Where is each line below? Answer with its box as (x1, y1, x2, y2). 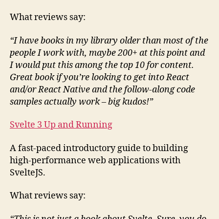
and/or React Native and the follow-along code (10, 84, 195, 95)
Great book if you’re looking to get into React (10, 71, 189, 83)
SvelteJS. (10, 167, 45, 178)
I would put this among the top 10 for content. (10, 59, 194, 71)
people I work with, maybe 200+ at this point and (10, 47, 205, 59)
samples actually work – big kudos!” (10, 96, 153, 108)
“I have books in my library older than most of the (10, 35, 208, 46)
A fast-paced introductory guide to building (10, 142, 188, 154)
